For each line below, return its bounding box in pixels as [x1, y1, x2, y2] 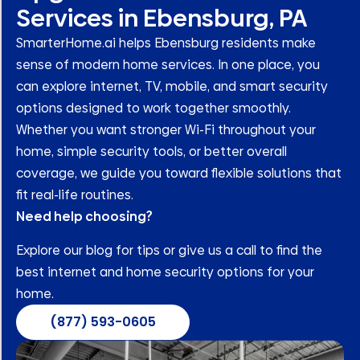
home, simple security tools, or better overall [16, 142, 287, 162]
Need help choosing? [16, 207, 153, 227]
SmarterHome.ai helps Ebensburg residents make [16, 34, 316, 53]
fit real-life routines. [16, 186, 133, 205]
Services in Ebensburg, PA [16, 2, 307, 35]
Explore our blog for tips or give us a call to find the [16, 240, 322, 260]
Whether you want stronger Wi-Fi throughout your [16, 121, 316, 140]
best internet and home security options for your [16, 262, 314, 281]
